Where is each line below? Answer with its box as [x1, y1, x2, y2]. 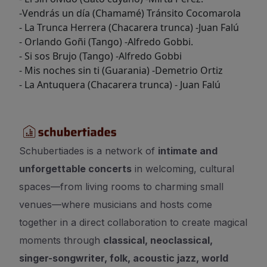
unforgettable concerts [19, 163, 132, 175]
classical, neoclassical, [103, 234, 213, 246]
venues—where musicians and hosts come [19, 198, 212, 210]
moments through [19, 234, 103, 246]
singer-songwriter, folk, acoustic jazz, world [19, 252, 228, 264]
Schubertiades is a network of [19, 145, 158, 157]
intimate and [158, 145, 218, 157]
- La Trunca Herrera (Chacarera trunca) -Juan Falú [19, 21, 239, 34]
